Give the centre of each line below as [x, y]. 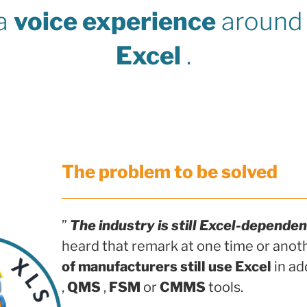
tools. [224, 287]
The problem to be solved [169, 172]
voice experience [114, 22]
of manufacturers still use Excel [166, 266]
